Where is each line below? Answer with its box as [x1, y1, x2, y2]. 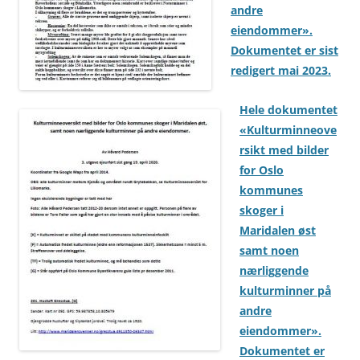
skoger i [239, 202, 284, 219]
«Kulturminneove [239, 122, 337, 138]
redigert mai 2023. [231, 63, 331, 79]
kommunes [239, 182, 303, 198]
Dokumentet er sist [231, 43, 338, 59]
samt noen [239, 243, 299, 259]
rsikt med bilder [239, 142, 329, 158]
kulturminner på [239, 283, 331, 299]
